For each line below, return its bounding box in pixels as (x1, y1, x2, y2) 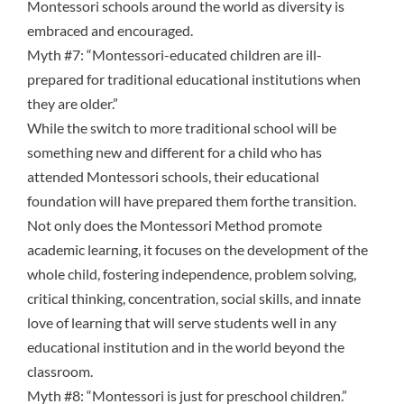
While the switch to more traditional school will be (27, 119, 336, 137)
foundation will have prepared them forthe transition (27, 192, 353, 210)
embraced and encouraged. (27, 22, 193, 40)
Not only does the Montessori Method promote (27, 216, 322, 234)
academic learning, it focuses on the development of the (27, 241, 368, 259)
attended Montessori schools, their (27, 168, 246, 186)
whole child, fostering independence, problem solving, (27, 265, 356, 283)
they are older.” (27, 95, 118, 113)
